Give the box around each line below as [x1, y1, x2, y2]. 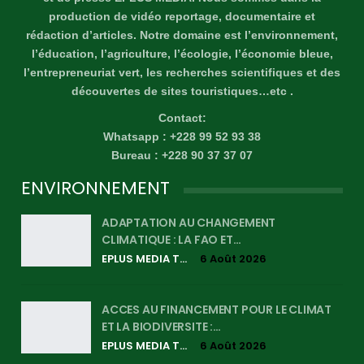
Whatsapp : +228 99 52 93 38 [103, 129, 261, 143]
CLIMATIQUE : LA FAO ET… [102, 231, 241, 248]
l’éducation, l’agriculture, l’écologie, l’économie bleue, [31, 46, 333, 60]
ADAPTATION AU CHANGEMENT [102, 214, 276, 231]
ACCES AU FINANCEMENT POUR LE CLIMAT [102, 301, 332, 318]
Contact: [158, 110, 206, 124]
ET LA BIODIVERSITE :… [102, 318, 221, 335]
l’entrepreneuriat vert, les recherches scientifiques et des [24, 65, 340, 79]
